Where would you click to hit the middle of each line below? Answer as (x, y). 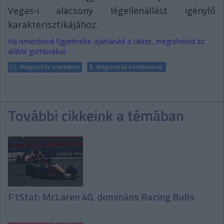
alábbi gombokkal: (37, 51)
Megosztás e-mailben (50, 67)
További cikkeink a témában (96, 115)
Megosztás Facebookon (130, 67)
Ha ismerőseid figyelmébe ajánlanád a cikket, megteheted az (106, 41)
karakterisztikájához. (53, 24)
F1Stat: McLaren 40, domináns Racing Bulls (101, 196)
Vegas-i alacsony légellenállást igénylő (112, 10)
